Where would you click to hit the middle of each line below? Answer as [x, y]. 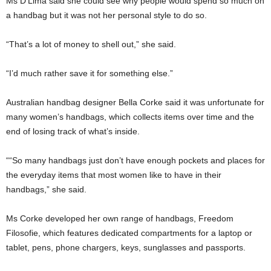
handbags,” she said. [46, 189]
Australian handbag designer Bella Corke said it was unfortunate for [135, 102]
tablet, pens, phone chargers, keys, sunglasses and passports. [126, 247]
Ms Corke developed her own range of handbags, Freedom [120, 218]
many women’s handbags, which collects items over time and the [130, 117]
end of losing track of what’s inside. [73, 131]
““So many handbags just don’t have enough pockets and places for [135, 160]
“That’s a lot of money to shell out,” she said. [91, 44]
